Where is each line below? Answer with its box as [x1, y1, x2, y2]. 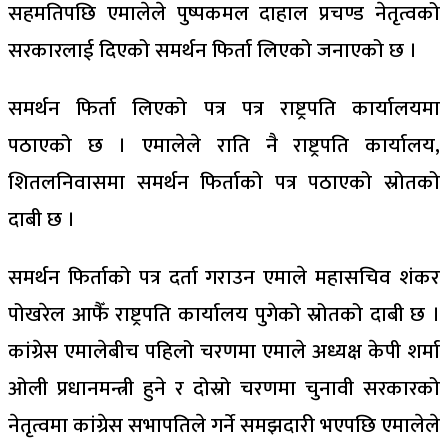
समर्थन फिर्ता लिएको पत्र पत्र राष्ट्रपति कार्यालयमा [8, 91, 440, 126]
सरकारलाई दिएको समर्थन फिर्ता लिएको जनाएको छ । [8, 33, 417, 68]
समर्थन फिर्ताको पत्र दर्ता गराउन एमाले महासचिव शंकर [8, 260, 440, 295]
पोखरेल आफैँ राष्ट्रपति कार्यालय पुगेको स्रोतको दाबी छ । [8, 297, 440, 332]
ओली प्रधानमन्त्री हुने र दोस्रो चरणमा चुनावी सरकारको [8, 371, 440, 406]
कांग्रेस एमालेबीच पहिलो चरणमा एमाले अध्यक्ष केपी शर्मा [8, 334, 440, 369]
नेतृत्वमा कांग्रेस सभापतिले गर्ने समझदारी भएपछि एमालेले [8, 408, 440, 443]
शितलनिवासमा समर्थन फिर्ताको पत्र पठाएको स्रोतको [8, 165, 440, 200]
